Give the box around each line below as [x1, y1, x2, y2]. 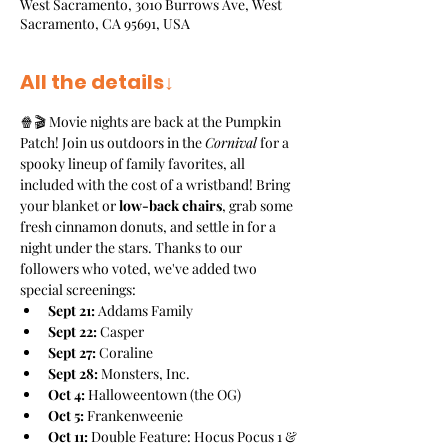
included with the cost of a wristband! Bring [20, 175, 293, 194]
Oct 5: [48, 406, 84, 425]
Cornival [205, 133, 257, 152]
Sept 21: [48, 301, 95, 320]
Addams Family [95, 301, 193, 320]
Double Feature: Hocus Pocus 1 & [88, 427, 300, 446]
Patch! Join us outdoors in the [20, 133, 205, 152]
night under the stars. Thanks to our [20, 238, 245, 257]
